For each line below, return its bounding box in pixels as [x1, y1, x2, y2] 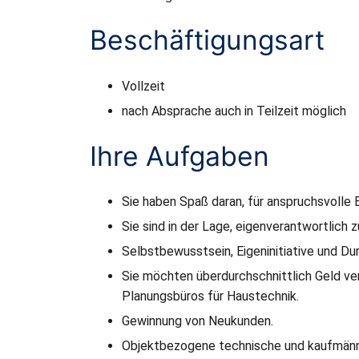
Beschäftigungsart [90, 22, 325, 56]
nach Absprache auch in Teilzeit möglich [122, 103, 346, 119]
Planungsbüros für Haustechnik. [122, 288, 299, 304]
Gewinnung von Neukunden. [122, 313, 273, 329]
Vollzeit [122, 78, 165, 94]
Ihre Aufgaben [90, 139, 269, 172]
